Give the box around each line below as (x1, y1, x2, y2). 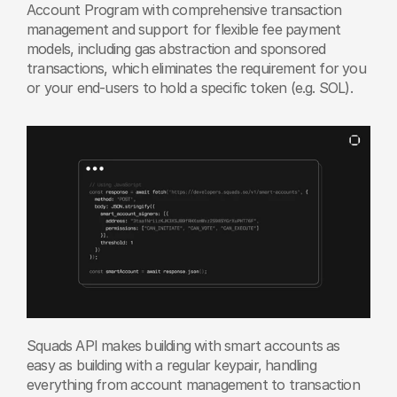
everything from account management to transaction (27, 376, 360, 394)
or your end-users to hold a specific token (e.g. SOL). (27, 79, 353, 97)
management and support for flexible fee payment (27, 20, 341, 39)
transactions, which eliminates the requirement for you (27, 59, 366, 78)
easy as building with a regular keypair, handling (27, 356, 316, 375)
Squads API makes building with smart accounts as (27, 337, 340, 355)
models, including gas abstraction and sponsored (27, 40, 326, 58)
